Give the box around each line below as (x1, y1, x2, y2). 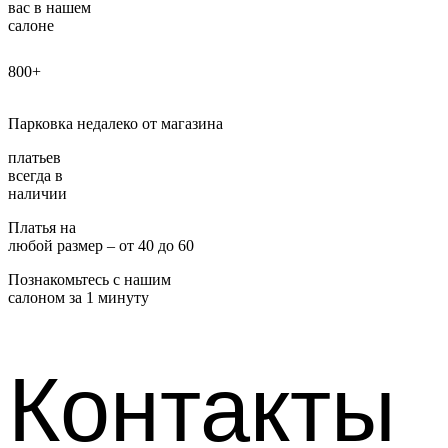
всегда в (8, 166, 63, 184)
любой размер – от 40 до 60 (8, 236, 194, 254)
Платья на (8, 218, 76, 236)
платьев (8, 148, 61, 166)
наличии (8, 184, 67, 202)
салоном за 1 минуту (8, 288, 149, 306)
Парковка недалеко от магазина (8, 114, 223, 132)
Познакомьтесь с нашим (8, 270, 171, 288)
